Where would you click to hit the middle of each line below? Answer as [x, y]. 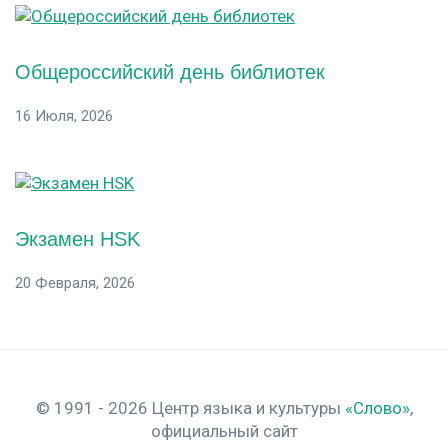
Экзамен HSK [77, 238]
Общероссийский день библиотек [170, 71]
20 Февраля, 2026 [75, 282]
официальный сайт [224, 430]
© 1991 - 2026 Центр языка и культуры [190, 407]
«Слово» [377, 407]
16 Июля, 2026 [64, 115]
